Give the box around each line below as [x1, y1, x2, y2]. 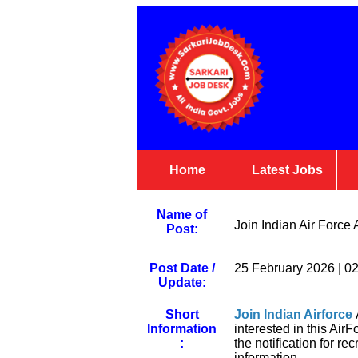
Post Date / [149, 261, 215, 275]
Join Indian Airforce [234, 308, 352, 321]
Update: [157, 276, 206, 289]
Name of [157, 208, 207, 221]
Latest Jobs [251, 163, 323, 177]
